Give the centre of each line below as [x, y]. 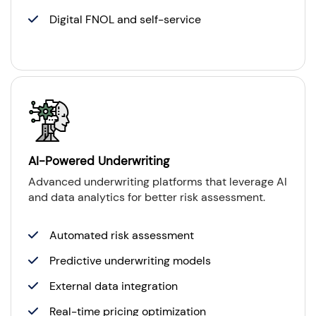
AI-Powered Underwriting [99, 160]
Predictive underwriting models [130, 260]
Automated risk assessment [122, 235]
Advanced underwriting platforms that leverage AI [158, 181]
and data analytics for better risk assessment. [147, 197]
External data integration [114, 286]
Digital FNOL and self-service [125, 19]
